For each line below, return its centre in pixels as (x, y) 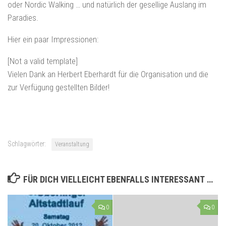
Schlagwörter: (27, 144)
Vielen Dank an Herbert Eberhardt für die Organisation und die (108, 74)
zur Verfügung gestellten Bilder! (59, 87)
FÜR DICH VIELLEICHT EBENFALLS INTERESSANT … (118, 179)
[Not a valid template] (43, 61)
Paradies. (23, 18)
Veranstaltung (72, 144)
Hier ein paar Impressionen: (53, 40)
